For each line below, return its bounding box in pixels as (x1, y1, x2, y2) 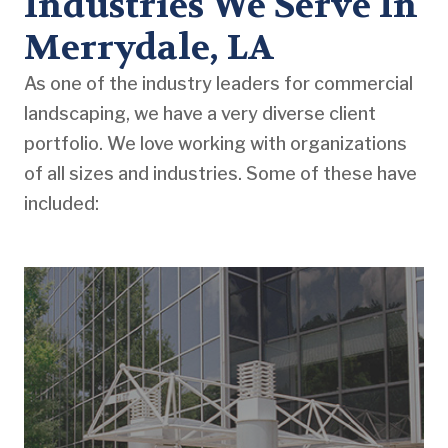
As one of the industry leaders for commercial (24, 72, 413, 94)
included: (24, 192, 103, 214)
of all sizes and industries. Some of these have (24, 162, 417, 184)
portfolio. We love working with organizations (24, 132, 407, 154)
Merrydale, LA (24, 24, 274, 70)
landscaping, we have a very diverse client (24, 102, 376, 124)
